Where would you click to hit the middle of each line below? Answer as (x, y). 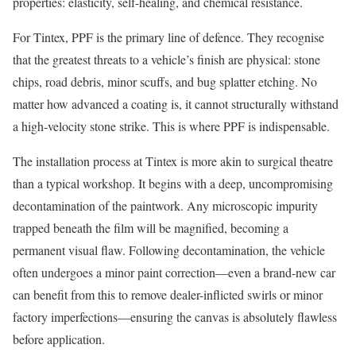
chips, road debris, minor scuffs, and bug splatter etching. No (165, 81)
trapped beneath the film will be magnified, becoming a (151, 227)
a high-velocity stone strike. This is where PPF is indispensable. (171, 126)
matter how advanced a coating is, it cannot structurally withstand (176, 103)
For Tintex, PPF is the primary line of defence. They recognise (168, 37)
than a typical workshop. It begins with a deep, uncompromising (173, 183)
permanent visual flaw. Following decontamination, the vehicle (169, 250)
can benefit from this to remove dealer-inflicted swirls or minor (168, 294)
